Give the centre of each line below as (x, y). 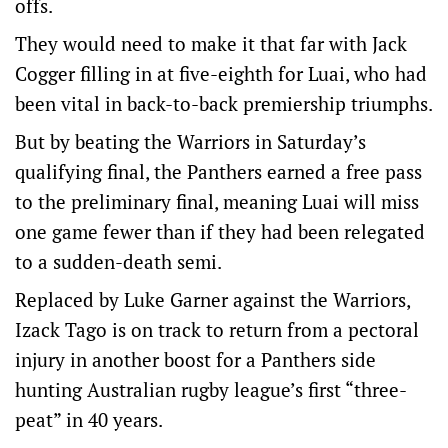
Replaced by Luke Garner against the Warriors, (212, 299)
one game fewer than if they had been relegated (220, 231)
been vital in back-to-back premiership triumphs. (224, 103)
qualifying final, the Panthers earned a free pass (218, 171)
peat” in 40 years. (89, 419)
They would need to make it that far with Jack (211, 43)
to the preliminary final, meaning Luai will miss (217, 201)
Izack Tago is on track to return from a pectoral (217, 329)
